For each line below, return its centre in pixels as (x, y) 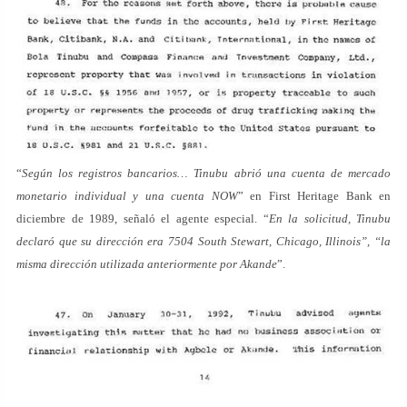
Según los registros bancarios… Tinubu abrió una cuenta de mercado (206, 174)
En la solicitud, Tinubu (329, 219)
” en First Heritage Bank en (314, 196)
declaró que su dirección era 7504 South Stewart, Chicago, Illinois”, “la (203, 242)
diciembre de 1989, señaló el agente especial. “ (143, 219)
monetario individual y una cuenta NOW (127, 196)
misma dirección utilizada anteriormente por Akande (147, 264)
